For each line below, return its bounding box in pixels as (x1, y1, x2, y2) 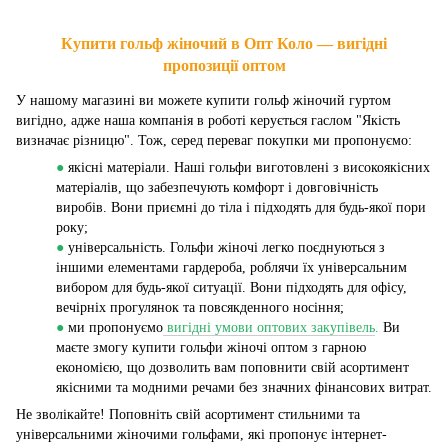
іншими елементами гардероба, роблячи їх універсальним (56, 260, 407, 276)
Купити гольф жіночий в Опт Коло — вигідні (61, 34, 387, 54)
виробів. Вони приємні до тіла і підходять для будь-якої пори (56, 200, 426, 216)
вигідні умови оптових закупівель (163, 320, 375, 336)
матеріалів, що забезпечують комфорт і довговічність (56, 180, 378, 196)
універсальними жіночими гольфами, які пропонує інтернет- (16, 427, 387, 443)
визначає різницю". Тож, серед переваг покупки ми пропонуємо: (16, 133, 412, 149)
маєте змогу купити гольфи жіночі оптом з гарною (56, 340, 366, 356)
